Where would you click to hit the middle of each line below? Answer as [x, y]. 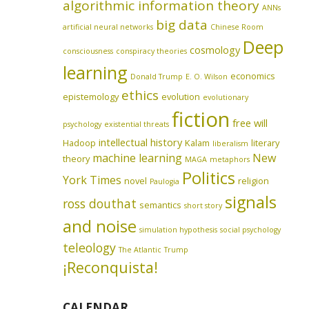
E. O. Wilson [207, 77]
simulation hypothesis [179, 230]
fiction [201, 120]
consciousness [88, 51]
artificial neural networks [108, 27]
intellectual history [141, 142]
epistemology [91, 97]
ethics [140, 96]
